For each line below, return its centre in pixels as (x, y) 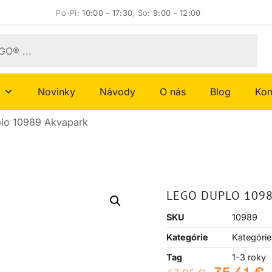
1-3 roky (249, 257)
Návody (117, 92)
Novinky (56, 92)
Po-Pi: (69, 13)
